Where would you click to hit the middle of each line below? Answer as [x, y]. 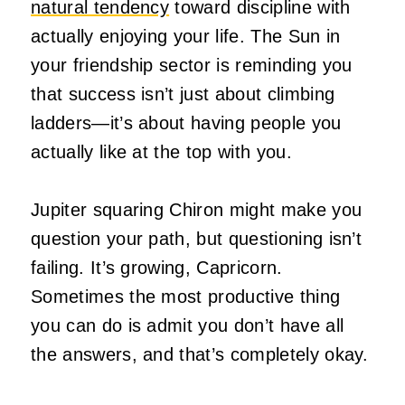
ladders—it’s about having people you [186, 123]
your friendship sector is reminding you [192, 66]
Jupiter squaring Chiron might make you [197, 210]
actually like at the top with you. [161, 152]
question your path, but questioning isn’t [197, 239]
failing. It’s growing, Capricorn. [157, 268]
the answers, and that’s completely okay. [200, 355]
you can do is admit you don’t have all [188, 326]
